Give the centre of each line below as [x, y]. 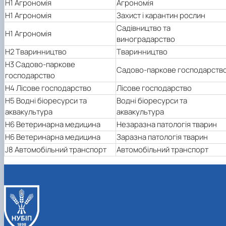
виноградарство [146, 39]
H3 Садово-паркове [40, 64]
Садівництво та [144, 28]
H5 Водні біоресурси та [46, 100]
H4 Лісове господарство [48, 88]
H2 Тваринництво [36, 51]
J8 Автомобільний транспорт [56, 149]
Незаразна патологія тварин [167, 124]
